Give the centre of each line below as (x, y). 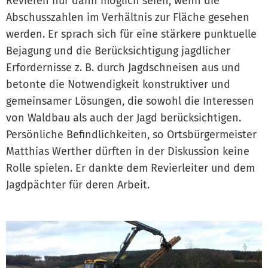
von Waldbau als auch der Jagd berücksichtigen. (124, 118)
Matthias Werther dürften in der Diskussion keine (128, 151)
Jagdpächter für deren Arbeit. (78, 185)
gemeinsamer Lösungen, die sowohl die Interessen (130, 101)
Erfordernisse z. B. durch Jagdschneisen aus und (123, 67)
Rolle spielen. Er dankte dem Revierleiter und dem (130, 168)
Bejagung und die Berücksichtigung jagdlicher (118, 51)
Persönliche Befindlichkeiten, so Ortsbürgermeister (131, 134)
